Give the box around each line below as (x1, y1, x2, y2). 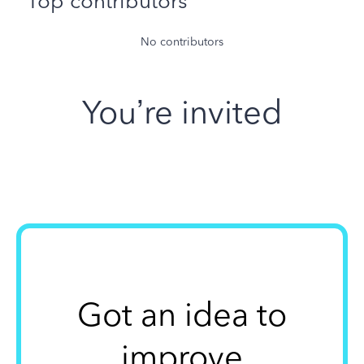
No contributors (141, 35, 223, 50)
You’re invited (82, 93, 282, 132)
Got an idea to (77, 295, 287, 335)
